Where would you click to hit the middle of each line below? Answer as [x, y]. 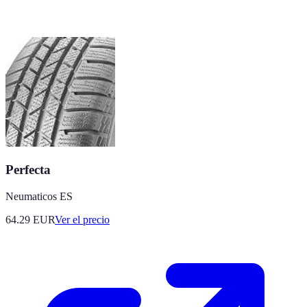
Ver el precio [82, 219]
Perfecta [28, 170]
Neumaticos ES [39, 196]
